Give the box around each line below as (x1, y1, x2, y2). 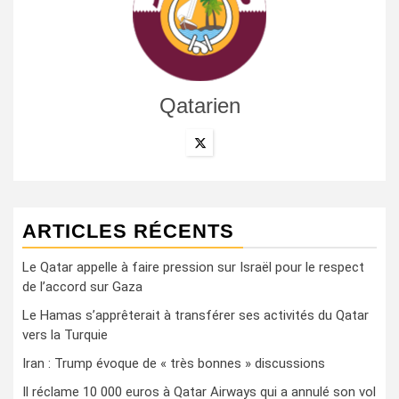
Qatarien (159, 94, 240, 118)
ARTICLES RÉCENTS (22, 220, 234, 242)
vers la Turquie (22, 327, 108, 343)
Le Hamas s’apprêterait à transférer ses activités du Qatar (22, 307, 369, 323)
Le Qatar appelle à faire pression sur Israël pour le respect (22, 259, 364, 275)
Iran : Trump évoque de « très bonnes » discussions (22, 355, 325, 371)
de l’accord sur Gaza (22, 279, 142, 295)
